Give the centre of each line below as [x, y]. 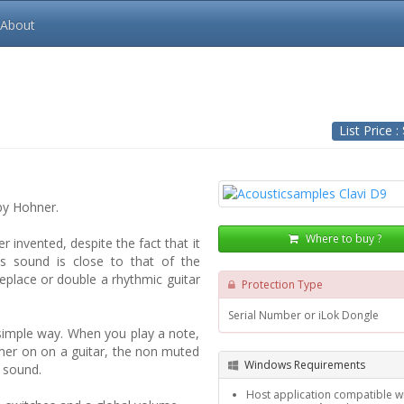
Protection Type [280, 285]
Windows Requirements [303, 365]
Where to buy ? [342, 239]
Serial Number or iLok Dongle [303, 315]
